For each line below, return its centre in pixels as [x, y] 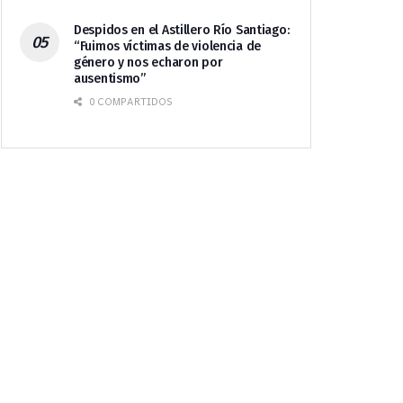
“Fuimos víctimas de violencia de [168, 47]
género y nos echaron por [148, 63]
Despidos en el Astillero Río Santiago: [182, 31]
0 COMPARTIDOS [130, 102]
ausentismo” [110, 79]
